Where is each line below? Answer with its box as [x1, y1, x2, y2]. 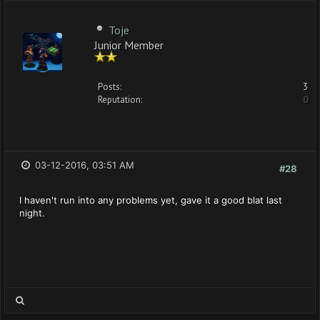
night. [19, 207, 45, 219]
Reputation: [98, 94, 142, 106]
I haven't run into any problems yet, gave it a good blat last [19, 194, 282, 206]
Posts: [98, 81, 121, 93]
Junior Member [94, 38, 164, 50]
